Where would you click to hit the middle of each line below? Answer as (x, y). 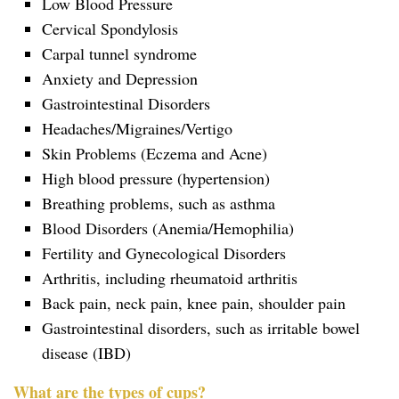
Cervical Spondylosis (110, 28)
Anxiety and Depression (120, 78)
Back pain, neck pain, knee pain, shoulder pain (194, 302)
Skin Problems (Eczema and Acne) (155, 153)
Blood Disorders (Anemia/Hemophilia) (168, 228)
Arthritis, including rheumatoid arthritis (170, 277)
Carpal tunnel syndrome (119, 53)
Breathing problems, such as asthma (159, 203)
